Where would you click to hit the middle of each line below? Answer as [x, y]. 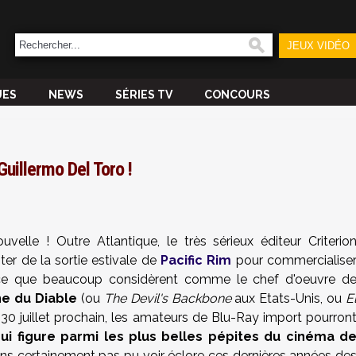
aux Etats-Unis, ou [288, 298]
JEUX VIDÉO [318, 46]
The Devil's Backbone [167, 298]
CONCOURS [237, 95]
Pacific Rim [196, 260]
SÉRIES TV [144, 95]
